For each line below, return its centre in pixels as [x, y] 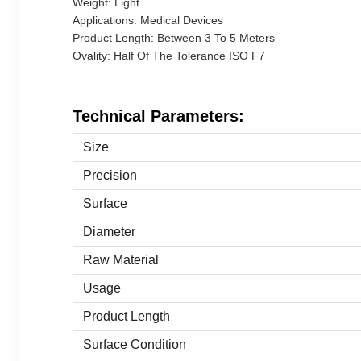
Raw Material [121, 260]
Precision [110, 175]
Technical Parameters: [158, 116]
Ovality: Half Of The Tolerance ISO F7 [169, 56]
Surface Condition [135, 344]
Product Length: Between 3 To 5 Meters [174, 38]
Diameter [109, 232]
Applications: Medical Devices [148, 20]
